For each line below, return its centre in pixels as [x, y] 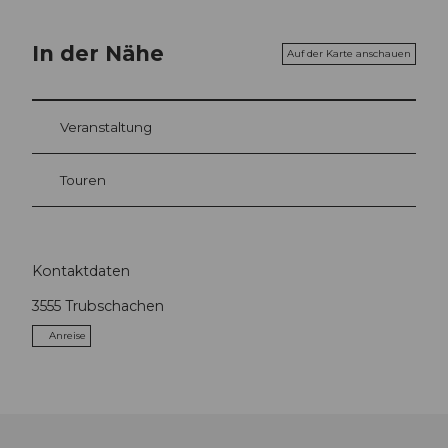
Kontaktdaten [81, 271]
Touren [83, 179]
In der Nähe [98, 53]
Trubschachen [114, 306]
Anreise [67, 336]
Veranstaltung [106, 126]
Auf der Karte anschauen [349, 53]
